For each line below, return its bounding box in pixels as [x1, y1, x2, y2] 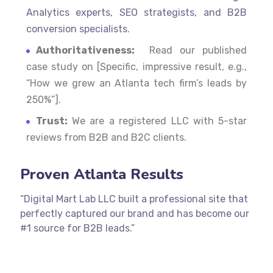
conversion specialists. [26, 23, 130, 35]
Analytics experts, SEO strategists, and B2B [26, 7, 247, 19]
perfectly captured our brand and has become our [19, 208, 249, 220]
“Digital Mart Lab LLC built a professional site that [19, 193, 248, 205]
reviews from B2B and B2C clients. [26, 132, 186, 144]
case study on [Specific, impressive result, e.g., [26, 61, 247, 73]
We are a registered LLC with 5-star [67, 115, 247, 127]
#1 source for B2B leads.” [19, 222, 135, 235]
